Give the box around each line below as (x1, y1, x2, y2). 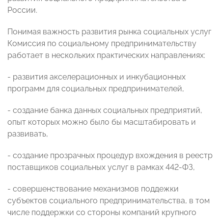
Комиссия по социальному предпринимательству (7, 39, 196, 49)
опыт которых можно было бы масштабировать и (7, 117, 196, 127)
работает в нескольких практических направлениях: (7, 51, 205, 60)
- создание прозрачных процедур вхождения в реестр (7, 151, 213, 161)
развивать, (7, 129, 48, 139)
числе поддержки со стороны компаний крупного (7, 208, 196, 218)
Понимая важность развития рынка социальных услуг (7, 27, 211, 37)
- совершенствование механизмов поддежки (7, 184, 179, 194)
